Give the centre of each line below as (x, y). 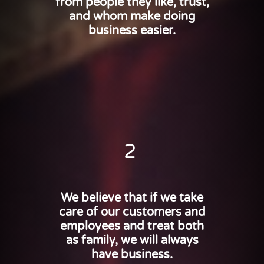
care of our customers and (132, 212)
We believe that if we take (132, 198)
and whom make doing (132, 16)
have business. (132, 254)
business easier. (132, 30)
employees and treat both (132, 226)
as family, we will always (132, 240)
